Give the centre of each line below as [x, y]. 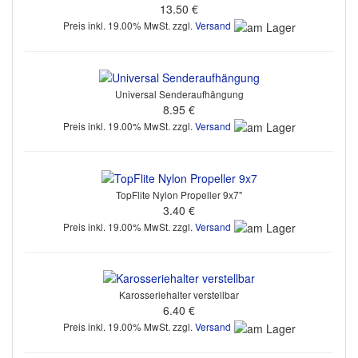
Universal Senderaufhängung [179, 94]
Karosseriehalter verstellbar [179, 295]
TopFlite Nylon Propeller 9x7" [179, 194]
